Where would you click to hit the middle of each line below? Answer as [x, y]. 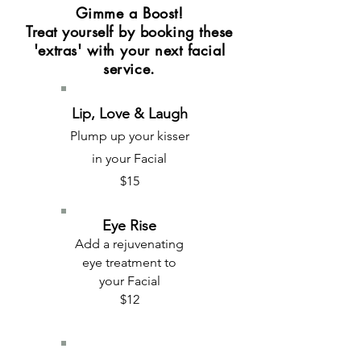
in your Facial [129, 158]
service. [129, 68]
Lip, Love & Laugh [129, 114]
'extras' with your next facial [129, 50]
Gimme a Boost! [129, 13]
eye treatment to [129, 262]
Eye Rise [129, 226]
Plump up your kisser [129, 136]
